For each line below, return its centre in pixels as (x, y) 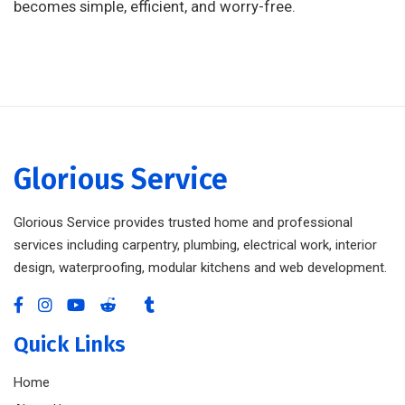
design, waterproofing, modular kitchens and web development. (200, 268)
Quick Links (70, 345)
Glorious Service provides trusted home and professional (183, 223)
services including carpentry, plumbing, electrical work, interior (195, 245)
